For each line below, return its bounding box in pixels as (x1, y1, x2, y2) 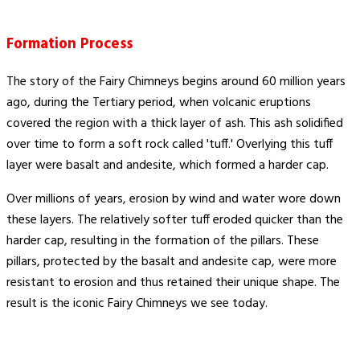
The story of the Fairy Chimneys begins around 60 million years (6, 71, 346, 92)
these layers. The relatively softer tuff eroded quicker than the (6, 209, 343, 231)
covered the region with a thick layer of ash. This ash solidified (6, 112, 343, 134)
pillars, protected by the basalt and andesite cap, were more (6, 251, 337, 272)
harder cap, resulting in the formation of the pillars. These (6, 230, 319, 252)
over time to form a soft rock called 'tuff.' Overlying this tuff (6, 133, 333, 155)
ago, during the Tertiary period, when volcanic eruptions (6, 92, 311, 113)
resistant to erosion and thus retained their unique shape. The (6, 272, 340, 293)
